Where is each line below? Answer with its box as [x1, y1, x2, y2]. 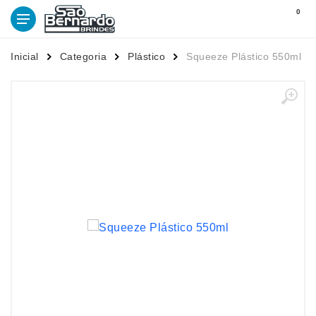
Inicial [11, 51, 39, 62]
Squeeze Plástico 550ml [186, 51, 301, 62]
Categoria [59, 51, 107, 62]
